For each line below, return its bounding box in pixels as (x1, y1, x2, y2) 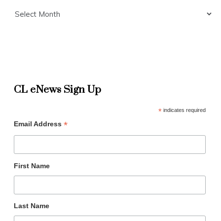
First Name (13, 161, 50, 170)
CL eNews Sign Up (13, 83, 101, 97)
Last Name (13, 201, 49, 210)
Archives (7, 3, 36, 13)
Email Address (13, 120, 64, 128)
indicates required (161, 107, 206, 113)
